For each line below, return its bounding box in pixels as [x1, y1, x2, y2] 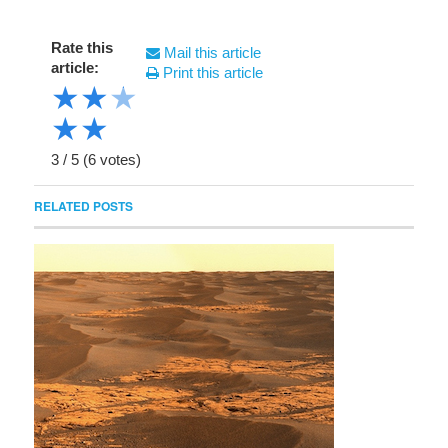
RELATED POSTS [34, 196, 133, 215]
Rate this [51, 38, 113, 56]
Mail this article [160, 43, 261, 61]
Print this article [159, 63, 263, 81]
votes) [96, 150, 141, 168]
